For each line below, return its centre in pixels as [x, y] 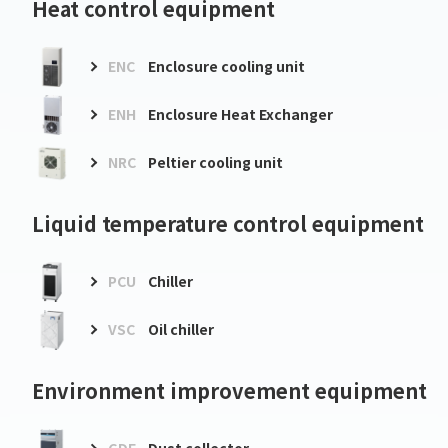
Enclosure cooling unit [226, 66]
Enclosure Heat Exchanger [240, 114]
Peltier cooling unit [215, 162]
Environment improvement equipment [229, 390]
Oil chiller [181, 329]
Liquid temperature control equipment [228, 223]
